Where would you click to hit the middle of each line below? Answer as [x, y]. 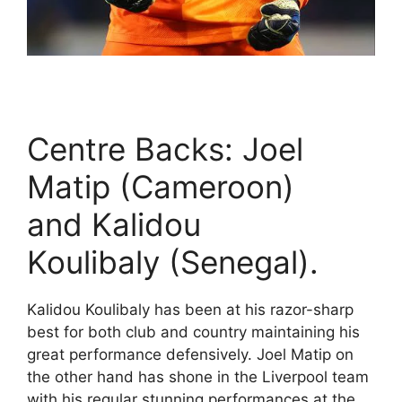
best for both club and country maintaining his [193, 332]
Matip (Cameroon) [161, 186]
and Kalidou [114, 224]
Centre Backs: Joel [165, 149]
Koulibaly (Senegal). [173, 262]
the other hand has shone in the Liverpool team [198, 376]
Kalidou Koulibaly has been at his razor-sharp [190, 309]
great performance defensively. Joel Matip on [190, 354]
